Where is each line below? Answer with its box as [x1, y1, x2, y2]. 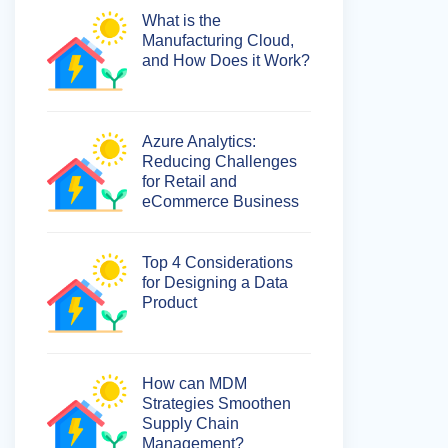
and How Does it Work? [142, 52, 310, 69]
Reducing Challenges [142, 153, 297, 170]
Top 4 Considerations [142, 254, 293, 271]
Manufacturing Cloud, [142, 32, 294, 49]
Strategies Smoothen [142, 395, 291, 412]
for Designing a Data [142, 274, 288, 291]
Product [142, 294, 197, 311]
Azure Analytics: [142, 133, 256, 150]
